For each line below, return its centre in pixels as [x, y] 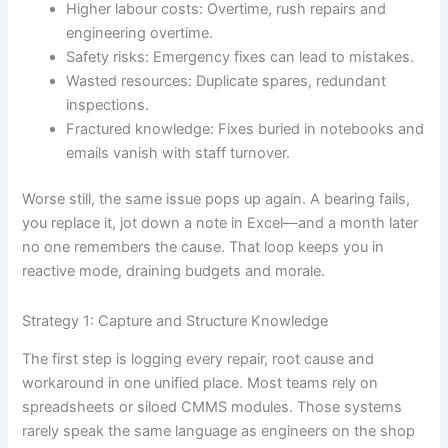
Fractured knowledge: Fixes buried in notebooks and [245, 129]
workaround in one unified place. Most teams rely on [200, 383]
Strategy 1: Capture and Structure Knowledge [175, 320]
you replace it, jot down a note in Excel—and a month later [220, 223]
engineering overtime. [140, 33]
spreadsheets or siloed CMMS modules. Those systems [212, 407]
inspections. [108, 105]
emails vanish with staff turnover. [178, 153]
